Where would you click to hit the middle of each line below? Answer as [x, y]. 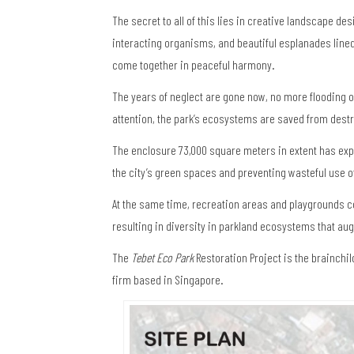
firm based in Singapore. [168, 280]
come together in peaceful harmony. [194, 65]
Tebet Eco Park [162, 258]
